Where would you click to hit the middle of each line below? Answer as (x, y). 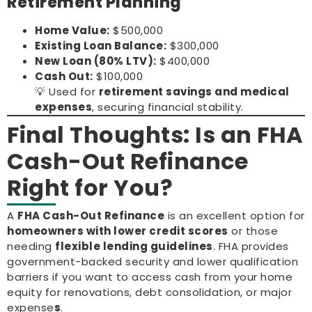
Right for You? (90, 187)
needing (31, 246)
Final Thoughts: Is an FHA (155, 134)
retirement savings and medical (194, 91)
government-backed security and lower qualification (153, 261)
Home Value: (72, 30)
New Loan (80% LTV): (96, 61)
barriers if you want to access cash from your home (150, 276)
